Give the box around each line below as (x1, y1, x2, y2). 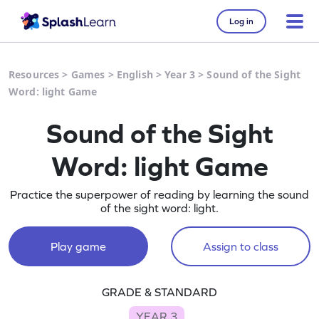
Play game (50, 240, 106, 253)
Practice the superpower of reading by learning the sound (10, 188, 309, 201)
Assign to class (202, 240, 278, 253)
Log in (229, 16, 253, 26)
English (116, 68, 153, 81)
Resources (9, 68, 60, 81)
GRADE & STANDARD (102, 286, 217, 298)
